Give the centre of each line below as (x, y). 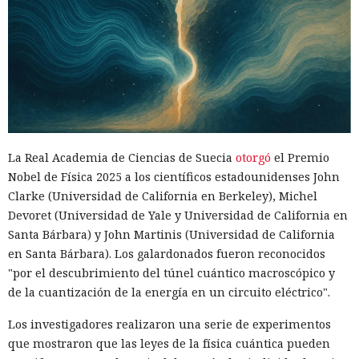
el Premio (300, 157)
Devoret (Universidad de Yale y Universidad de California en (178, 215)
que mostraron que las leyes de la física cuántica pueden (169, 343)
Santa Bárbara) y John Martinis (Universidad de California (171, 234)
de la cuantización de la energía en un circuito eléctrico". (169, 292)
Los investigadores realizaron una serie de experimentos (169, 324)
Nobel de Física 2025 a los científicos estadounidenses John (174, 176)
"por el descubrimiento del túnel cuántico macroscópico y (171, 272)
